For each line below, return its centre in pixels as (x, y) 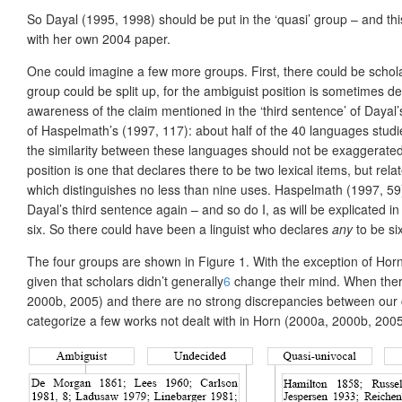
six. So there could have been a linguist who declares (179, 228)
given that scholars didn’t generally (125, 280)
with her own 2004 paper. (99, 38)
